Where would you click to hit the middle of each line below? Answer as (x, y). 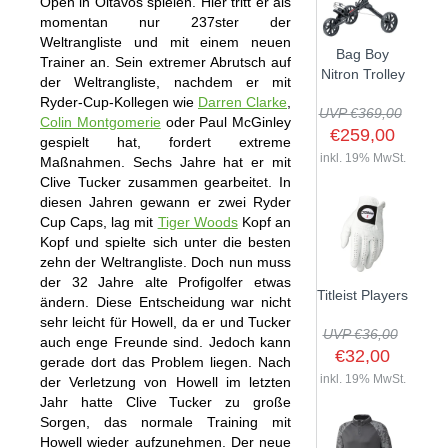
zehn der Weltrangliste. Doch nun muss (165, 262)
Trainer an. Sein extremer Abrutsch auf (165, 62)
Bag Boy (362, 54)
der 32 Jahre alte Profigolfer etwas (165, 282)
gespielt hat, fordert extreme (165, 142)
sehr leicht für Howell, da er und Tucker (165, 322)
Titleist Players (362, 295)
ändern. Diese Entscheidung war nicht (165, 302)
